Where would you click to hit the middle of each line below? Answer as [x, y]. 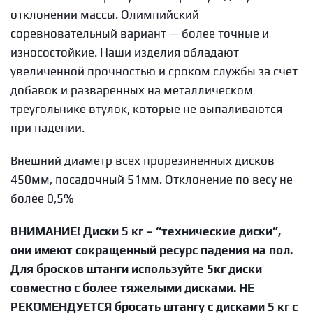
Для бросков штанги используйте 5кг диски [136, 269]
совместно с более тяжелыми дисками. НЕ [132, 288]
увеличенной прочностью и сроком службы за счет [154, 71]
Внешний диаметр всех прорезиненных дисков [143, 161]
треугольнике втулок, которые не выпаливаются [146, 109]
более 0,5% [42, 198]
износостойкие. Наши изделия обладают [125, 52]
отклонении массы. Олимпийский [105, 15]
